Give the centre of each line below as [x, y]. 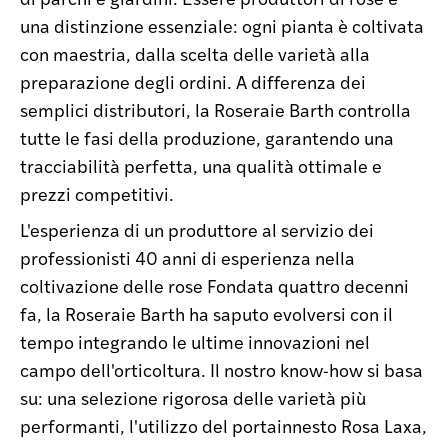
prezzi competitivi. [97, 193]
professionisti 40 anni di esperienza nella [187, 257]
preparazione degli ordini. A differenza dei [193, 81]
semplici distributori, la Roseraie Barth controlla [215, 109]
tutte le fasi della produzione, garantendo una [207, 137]
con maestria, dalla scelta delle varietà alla [195, 53]
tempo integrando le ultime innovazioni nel [195, 341]
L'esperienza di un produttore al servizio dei [197, 229]
